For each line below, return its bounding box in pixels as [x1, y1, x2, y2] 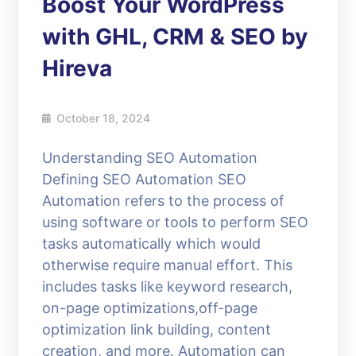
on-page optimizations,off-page [42, 299, 258, 316]
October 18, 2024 [56, 110, 151, 125]
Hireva [42, 54, 113, 82]
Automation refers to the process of [42, 192, 285, 209]
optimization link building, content [42, 320, 272, 338]
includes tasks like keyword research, [42, 277, 293, 295]
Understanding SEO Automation [42, 149, 258, 166]
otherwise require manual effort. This [42, 256, 293, 273]
